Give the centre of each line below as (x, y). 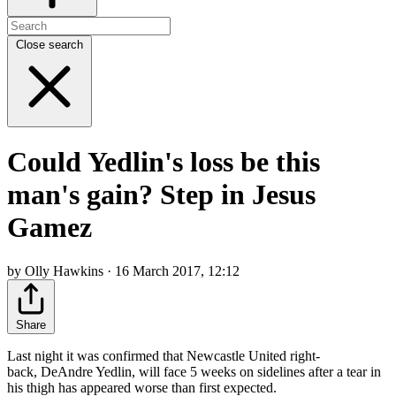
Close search (49, 44)
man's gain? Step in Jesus (161, 195)
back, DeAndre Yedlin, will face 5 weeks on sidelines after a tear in (194, 371)
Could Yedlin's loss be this (164, 162)
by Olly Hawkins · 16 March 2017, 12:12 (123, 270)
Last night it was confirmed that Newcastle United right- (164, 355)
